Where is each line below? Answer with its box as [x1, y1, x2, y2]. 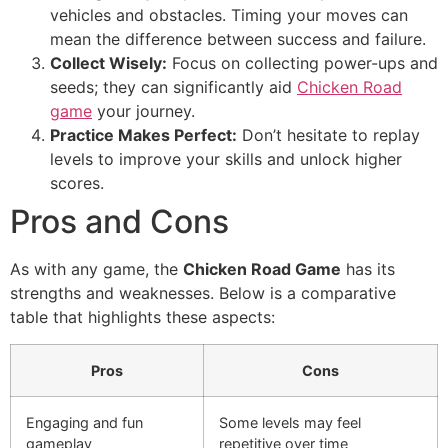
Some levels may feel [219, 413, 361, 431]
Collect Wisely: [50, 53, 167, 74]
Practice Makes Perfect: [50, 125, 237, 146]
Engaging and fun [26, 413, 143, 431]
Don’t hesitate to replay [237, 125, 420, 146]
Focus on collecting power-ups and [167, 53, 438, 74]
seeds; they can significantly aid [50, 77, 297, 98]
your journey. [92, 101, 195, 122]
